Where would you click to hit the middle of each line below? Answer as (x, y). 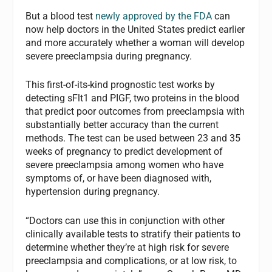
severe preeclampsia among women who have (125, 165)
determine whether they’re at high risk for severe (127, 247)
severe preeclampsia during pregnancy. (109, 56)
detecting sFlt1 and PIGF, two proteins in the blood (133, 98)
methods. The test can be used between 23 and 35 (133, 138)
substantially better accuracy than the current (122, 125)
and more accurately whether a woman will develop (135, 42)
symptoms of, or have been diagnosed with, (119, 178)
